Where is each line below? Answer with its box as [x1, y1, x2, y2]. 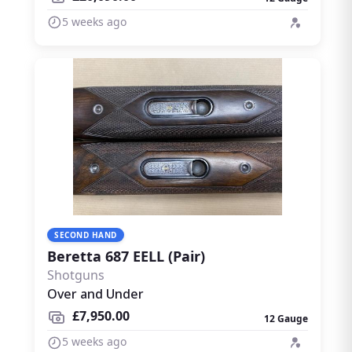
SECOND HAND [54, 229, 117, 240]
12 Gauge [264, 311, 308, 325]
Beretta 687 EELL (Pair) [47, 246, 205, 266]
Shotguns [47, 266, 104, 284]
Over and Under [47, 284, 144, 302]
